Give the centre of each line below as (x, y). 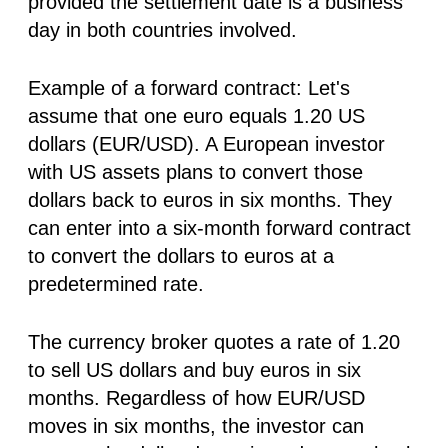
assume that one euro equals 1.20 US (196, 115)
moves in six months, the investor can (196, 425)
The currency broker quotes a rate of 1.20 (214, 341)
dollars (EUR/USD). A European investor (206, 143)
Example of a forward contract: (168, 87)
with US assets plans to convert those (195, 171)
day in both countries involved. (162, 29)
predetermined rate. (116, 283)
